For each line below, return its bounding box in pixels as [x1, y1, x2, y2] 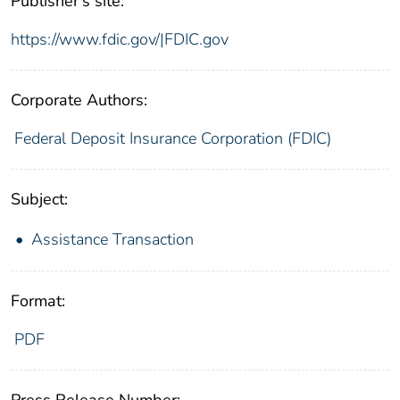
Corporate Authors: [11, 89, 147, 112]
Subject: [11, 188, 68, 211]
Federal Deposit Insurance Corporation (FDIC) [13, 128, 331, 150]
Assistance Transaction [31, 229, 194, 251]
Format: [11, 290, 65, 312]
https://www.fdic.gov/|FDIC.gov [11, 29, 229, 51]
